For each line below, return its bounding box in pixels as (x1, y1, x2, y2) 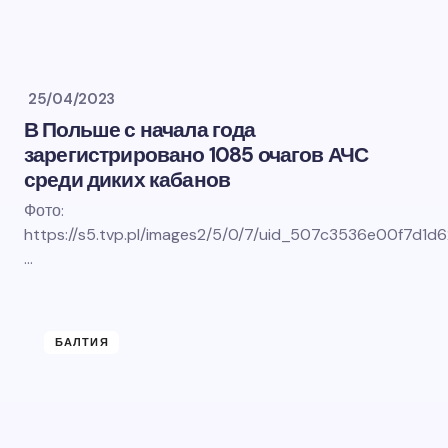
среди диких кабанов (24, 166, 231, 194)
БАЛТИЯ (55, 335, 109, 349)
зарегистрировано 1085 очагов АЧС (24, 141, 369, 169)
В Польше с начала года (24, 116, 256, 144)
